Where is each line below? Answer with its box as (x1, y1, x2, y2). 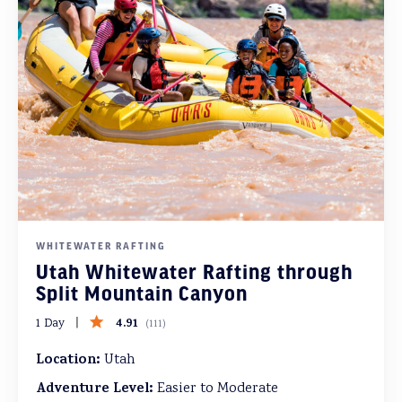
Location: (36, 349, 100, 373)
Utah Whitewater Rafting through (36, 260, 353, 283)
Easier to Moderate (153, 379, 278, 400)
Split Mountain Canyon (36, 282, 248, 304)
